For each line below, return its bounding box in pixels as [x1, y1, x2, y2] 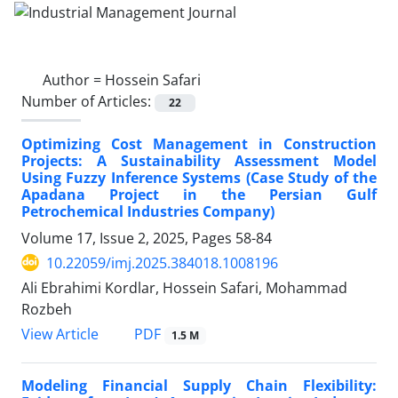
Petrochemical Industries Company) [21, 201, 275, 221]
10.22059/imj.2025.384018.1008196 [46, 252, 278, 273]
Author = [43, 69, 105, 90]
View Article [21, 324, 99, 344]
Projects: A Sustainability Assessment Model [21, 150, 377, 171]
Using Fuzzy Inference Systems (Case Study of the [21, 167, 377, 187]
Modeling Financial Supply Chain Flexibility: [21, 376, 377, 396]
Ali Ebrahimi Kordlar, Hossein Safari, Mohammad [21, 277, 347, 298]
